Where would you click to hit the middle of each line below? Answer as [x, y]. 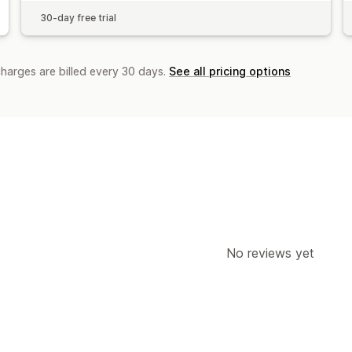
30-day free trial [78, 17]
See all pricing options [230, 71]
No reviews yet [270, 253]
